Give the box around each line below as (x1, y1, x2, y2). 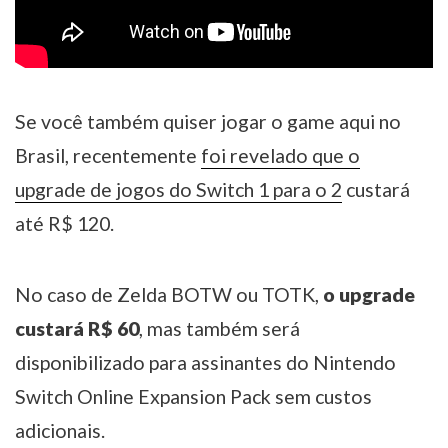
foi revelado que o (201, 144, 360, 168)
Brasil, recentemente (15, 144, 201, 168)
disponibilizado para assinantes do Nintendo (15, 351, 396, 375)
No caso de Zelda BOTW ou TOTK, (15, 283, 323, 307)
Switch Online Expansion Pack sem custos (15, 385, 372, 409)
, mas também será (139, 317, 300, 341)
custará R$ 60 (15, 317, 139, 341)
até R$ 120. (15, 212, 114, 236)
